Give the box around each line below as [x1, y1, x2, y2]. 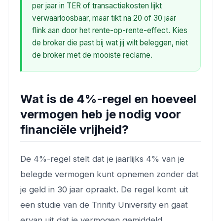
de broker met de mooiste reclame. [32, 50, 152, 60]
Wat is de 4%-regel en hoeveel [20, 91, 196, 106]
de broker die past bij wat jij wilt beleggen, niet [32, 37, 188, 47]
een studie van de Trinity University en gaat [20, 199, 188, 210]
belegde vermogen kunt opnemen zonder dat [20, 169, 199, 179]
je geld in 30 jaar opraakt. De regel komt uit [20, 184, 188, 194]
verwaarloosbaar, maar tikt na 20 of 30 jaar [32, 13, 176, 23]
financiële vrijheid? [20, 122, 129, 137]
